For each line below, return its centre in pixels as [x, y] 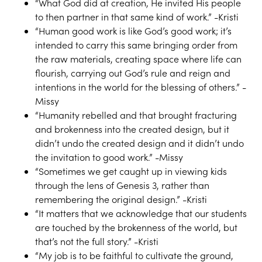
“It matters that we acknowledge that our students [141, 213]
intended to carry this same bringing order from [136, 45]
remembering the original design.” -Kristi [121, 199]
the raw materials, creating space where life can [138, 59]
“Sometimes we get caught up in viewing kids [131, 171]
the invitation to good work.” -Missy [109, 157]
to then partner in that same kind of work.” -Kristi [137, 17]
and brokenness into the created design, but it [132, 129]
